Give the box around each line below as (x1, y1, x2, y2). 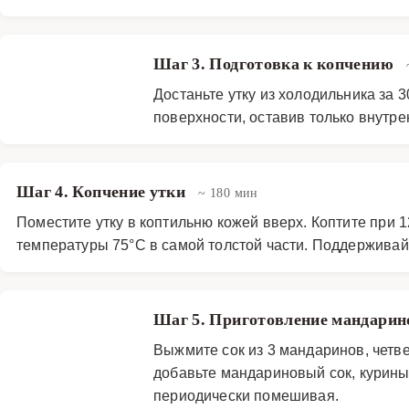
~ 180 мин (198, 184, 258, 200)
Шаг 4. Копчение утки (16, 182, 190, 201)
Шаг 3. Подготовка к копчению (153, 54, 398, 73)
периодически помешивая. (153, 385, 339, 404)
